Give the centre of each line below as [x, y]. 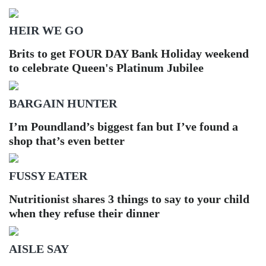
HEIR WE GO [46, 31]
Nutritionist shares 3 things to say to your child [129, 199]
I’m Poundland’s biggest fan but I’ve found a [123, 126]
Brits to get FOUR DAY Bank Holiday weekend [129, 54]
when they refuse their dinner [84, 213]
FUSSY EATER [48, 176]
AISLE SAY [39, 248]
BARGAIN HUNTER [63, 103]
